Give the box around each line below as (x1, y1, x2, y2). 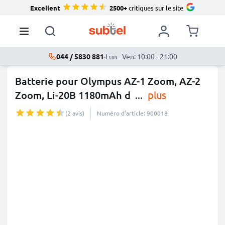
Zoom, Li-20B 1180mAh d (15, 88, 131, 101)
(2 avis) (65, 109, 84, 117)
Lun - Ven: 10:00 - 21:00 (105, 52, 177, 61)
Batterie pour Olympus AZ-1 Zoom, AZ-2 (15, 74, 200, 87)
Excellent (30, 3, 60, 12)
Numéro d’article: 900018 (97, 109, 168, 117)
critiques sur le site (127, 3, 183, 12)
